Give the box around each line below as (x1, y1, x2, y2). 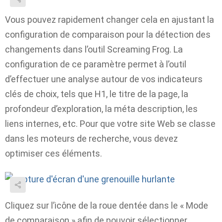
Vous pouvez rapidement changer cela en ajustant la (5, 14, 214, 25)
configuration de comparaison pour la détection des (5, 29, 211, 40)
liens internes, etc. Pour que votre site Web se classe (5, 118, 216, 129)
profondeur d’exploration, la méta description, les (5, 103, 198, 114)
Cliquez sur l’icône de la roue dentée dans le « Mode (5, 200, 208, 211)
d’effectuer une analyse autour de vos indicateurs (5, 73, 203, 84)
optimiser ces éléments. (5, 148, 102, 159)
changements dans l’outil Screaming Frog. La (5, 44, 183, 55)
